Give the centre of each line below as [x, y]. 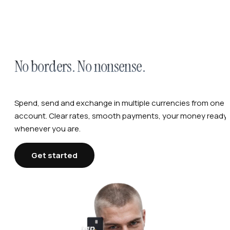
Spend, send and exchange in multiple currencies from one [119, 103]
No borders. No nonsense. [80, 67]
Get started [54, 156]
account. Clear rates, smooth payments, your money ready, [122, 116]
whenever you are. [47, 129]
